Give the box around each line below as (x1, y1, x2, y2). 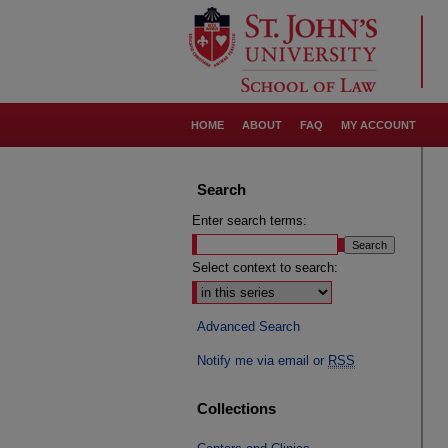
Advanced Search (197, 319, 300, 334)
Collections (197, 399, 276, 417)
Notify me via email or (197, 353, 328, 368)
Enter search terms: (192, 213, 307, 228)
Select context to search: (192, 260, 338, 275)
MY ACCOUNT (341, 119, 416, 131)
